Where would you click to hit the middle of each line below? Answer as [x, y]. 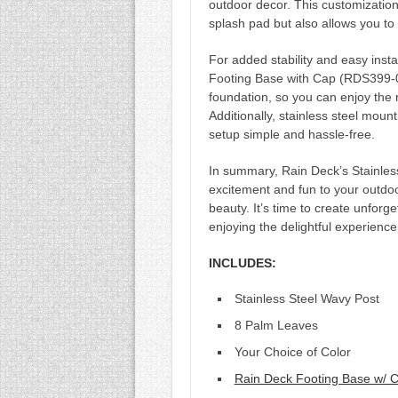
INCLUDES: [242, 263]
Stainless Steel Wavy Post [306, 298]
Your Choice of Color [292, 352]
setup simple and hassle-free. [291, 134]
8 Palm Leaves [276, 325]
